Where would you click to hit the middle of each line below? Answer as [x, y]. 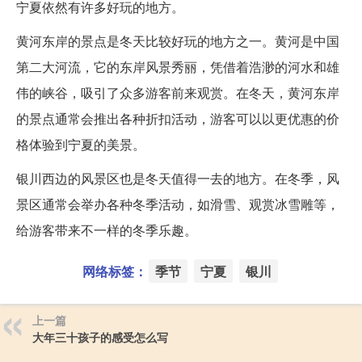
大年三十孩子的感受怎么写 [100, 337]
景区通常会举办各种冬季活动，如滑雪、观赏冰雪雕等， [178, 204]
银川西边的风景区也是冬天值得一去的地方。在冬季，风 [178, 178]
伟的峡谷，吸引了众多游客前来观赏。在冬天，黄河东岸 [178, 92]
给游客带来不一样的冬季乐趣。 [107, 229]
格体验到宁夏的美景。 [81, 144]
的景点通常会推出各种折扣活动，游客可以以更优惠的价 [178, 118]
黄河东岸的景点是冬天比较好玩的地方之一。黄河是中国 [178, 40]
